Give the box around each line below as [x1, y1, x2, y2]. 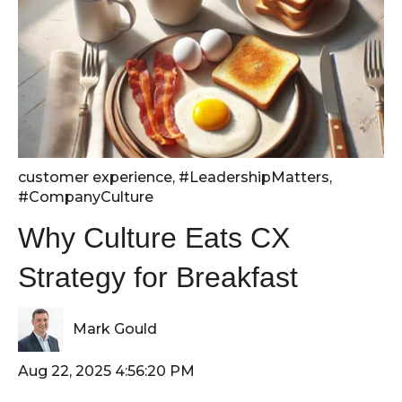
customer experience [18, 169, 172, 187]
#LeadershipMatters [179, 169, 329, 187]
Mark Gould [73, 319, 158, 337]
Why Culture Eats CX [18, 221, 290, 254]
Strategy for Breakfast [18, 260, 298, 293]
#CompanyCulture [18, 188, 153, 206]
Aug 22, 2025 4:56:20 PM [18, 363, 195, 380]
